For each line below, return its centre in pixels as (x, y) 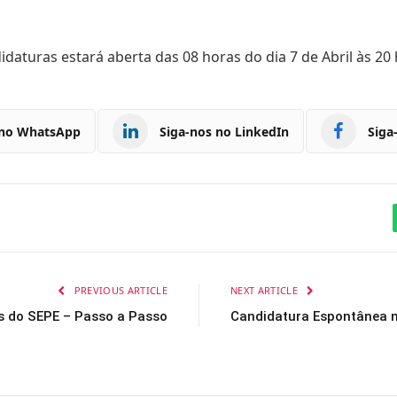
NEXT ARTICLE (266, 291)
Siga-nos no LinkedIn (224, 131)
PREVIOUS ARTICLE (119, 291)
